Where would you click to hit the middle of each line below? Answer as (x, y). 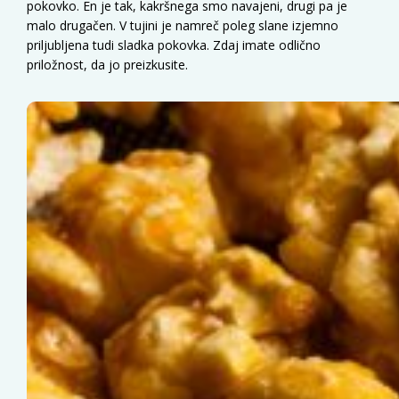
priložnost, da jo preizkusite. (107, 64)
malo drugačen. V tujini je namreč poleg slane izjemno (183, 25)
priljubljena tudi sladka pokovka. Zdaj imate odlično (174, 45)
